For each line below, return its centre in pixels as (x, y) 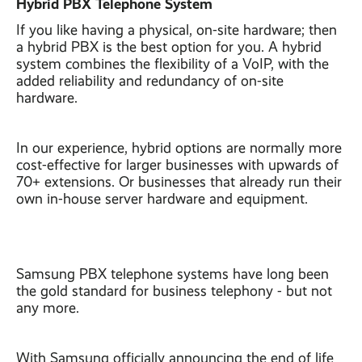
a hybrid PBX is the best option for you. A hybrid (169, 47)
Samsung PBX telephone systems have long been (173, 274)
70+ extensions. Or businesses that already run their (179, 182)
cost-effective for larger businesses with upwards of (177, 165)
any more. (48, 308)
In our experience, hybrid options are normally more (179, 148)
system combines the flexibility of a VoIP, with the (173, 64)
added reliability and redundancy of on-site (150, 81)
